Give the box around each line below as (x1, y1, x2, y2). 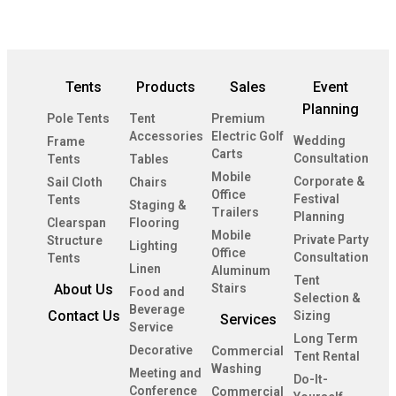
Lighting (129, 239, 178, 254)
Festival (293, 192, 339, 207)
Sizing (293, 308, 331, 324)
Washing (211, 362, 262, 377)
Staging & (129, 198, 187, 213)
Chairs (129, 175, 167, 190)
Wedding (293, 133, 346, 148)
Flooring (129, 216, 179, 231)
